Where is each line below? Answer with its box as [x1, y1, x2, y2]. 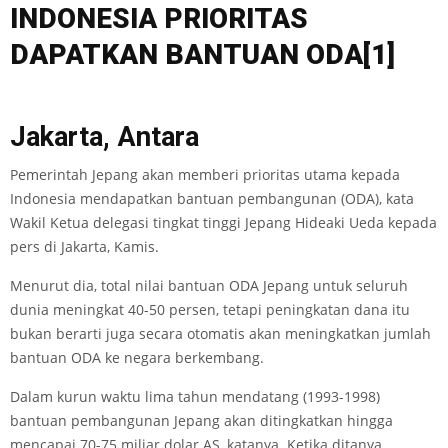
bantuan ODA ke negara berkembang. [10, 348, 264, 367]
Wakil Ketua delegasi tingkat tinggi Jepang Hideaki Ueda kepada [10, 213, 437, 232]
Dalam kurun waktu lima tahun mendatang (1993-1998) [10, 387, 380, 406]
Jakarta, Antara [10, 121, 199, 153]
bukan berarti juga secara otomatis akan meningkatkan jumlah [10, 324, 431, 343]
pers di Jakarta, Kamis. [10, 237, 159, 256]
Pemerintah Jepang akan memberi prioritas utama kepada [10, 165, 400, 184]
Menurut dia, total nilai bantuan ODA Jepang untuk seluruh [10, 276, 408, 295]
